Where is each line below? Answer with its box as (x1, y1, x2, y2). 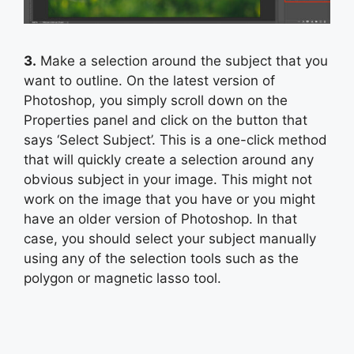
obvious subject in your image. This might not (24, 171, 312, 187)
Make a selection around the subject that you (36, 52, 328, 69)
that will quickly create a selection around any (24, 151, 314, 168)
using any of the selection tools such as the (24, 250, 299, 266)
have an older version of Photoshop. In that (24, 210, 297, 227)
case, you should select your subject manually (24, 230, 316, 247)
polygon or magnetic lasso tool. (24, 269, 221, 286)
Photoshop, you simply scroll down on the (24, 92, 288, 108)
